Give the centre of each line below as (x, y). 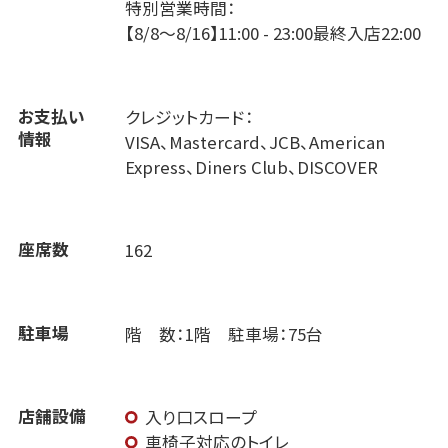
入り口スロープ (201, 417)
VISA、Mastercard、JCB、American (255, 141)
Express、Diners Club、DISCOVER (252, 166)
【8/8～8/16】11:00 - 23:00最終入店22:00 (273, 33)
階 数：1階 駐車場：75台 (224, 333)
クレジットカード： (190, 116)
